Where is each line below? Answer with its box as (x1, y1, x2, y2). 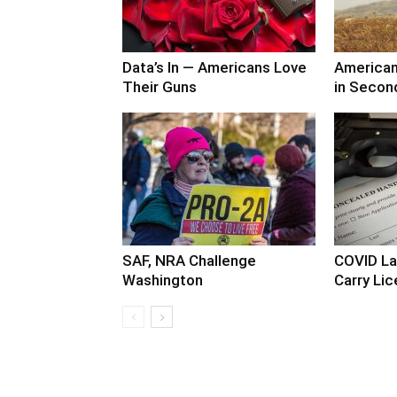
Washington (122, 270, 203, 289)
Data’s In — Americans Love (122, 58, 307, 76)
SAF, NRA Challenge (122, 251, 256, 269)
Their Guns (122, 77, 197, 96)
